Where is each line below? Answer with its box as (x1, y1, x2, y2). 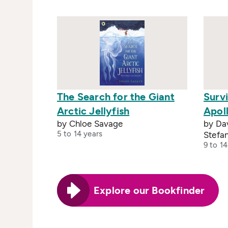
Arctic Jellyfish (57, 105, 130, 117)
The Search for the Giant (57, 91, 175, 103)
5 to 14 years (57, 129, 102, 138)
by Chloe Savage (57, 119, 123, 129)
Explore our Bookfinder (94, 184, 205, 196)
